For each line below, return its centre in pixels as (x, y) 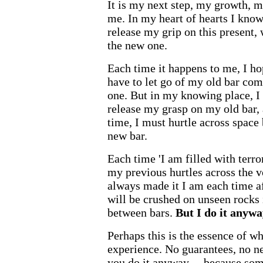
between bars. (140, 213)
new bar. (127, 136)
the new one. (137, 45)
